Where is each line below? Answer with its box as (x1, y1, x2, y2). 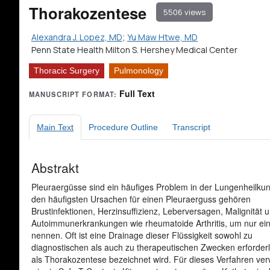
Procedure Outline (89, 122, 158, 132)
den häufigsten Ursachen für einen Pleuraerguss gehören (31, 193, 251, 205)
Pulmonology (114, 66, 163, 75)
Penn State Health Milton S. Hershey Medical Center (31, 44, 237, 55)
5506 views (163, 6, 206, 17)
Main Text (37, 122, 74, 132)
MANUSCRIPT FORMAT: (29, 89, 118, 99)
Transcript (172, 122, 210, 132)
